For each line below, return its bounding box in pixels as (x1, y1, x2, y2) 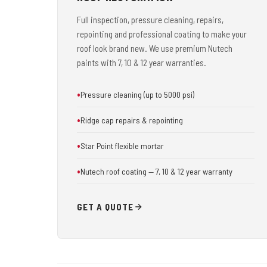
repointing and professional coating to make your (77, 29, 247, 39)
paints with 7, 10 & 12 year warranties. (77, 57, 206, 68)
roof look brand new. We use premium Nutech (77, 43, 232, 54)
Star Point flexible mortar (80, 140, 164, 151)
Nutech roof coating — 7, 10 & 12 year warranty (80, 166, 232, 176)
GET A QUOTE (77, 201, 133, 212)
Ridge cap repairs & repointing (80, 114, 183, 125)
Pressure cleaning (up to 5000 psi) (80, 89, 194, 100)
